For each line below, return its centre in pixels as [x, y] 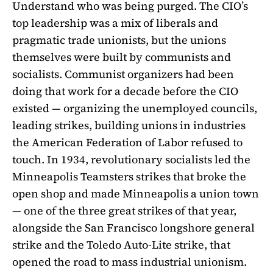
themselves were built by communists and [122, 57]
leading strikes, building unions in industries [129, 126]
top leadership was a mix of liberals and [115, 23]
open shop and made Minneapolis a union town [136, 194]
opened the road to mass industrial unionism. [129, 262]
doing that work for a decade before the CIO [125, 91]
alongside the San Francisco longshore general [133, 228]
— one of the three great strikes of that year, [124, 211]
